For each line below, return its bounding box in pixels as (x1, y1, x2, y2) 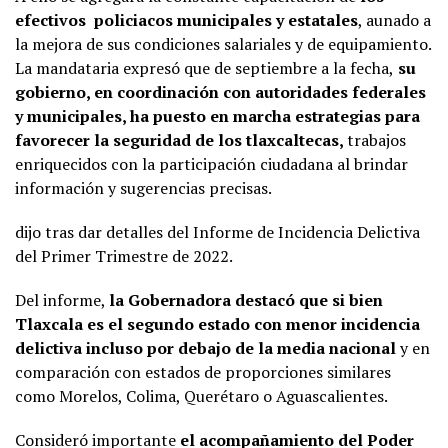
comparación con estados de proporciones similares (15, 360, 391, 383)
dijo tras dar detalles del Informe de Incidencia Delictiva (15, 220, 420, 243)
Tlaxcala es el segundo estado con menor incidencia (15, 312, 420, 335)
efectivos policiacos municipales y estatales (15, 8, 358, 31)
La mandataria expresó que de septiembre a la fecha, (15, 56, 394, 79)
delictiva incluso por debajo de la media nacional (15, 336, 400, 359)
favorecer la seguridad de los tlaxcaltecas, (15, 128, 347, 151)
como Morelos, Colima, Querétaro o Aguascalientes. (15, 384, 388, 407)
